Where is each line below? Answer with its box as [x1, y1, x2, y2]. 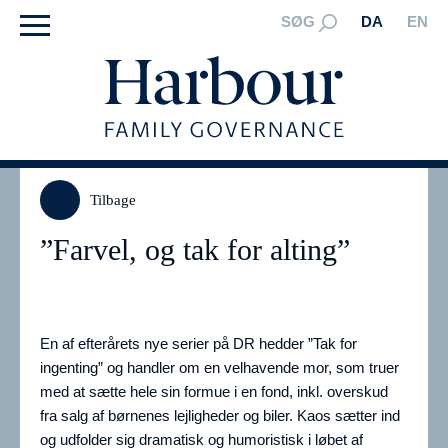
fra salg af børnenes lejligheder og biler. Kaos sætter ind [40, 407, 400, 425]
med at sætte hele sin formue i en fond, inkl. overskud [40, 383, 388, 401]
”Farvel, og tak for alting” [40, 233, 350, 267]
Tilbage [90, 192, 136, 209]
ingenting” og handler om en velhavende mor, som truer [40, 359, 399, 377]
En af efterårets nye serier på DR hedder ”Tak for [40, 335, 357, 353]
